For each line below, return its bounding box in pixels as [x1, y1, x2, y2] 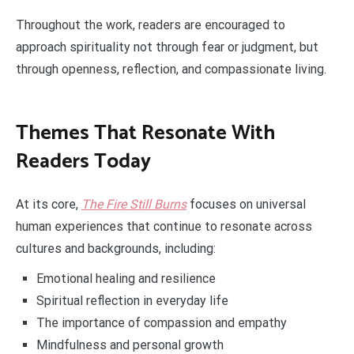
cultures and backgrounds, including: [16, 241, 216, 257]
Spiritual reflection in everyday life [36, 293, 228, 309]
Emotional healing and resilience [36, 271, 216, 287]
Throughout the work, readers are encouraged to [16, 17, 285, 32]
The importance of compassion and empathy [36, 315, 287, 331]
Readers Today [16, 145, 151, 179]
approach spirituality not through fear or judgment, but [16, 39, 318, 55]
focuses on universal [186, 197, 306, 213]
